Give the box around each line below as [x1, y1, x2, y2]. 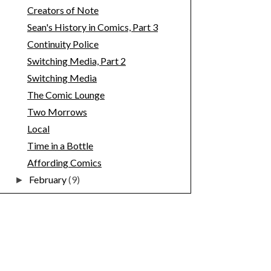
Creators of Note [27, 4, 99, 16]
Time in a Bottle [27, 140, 93, 152]
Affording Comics [27, 157, 102, 169]
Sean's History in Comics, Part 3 [27, 21, 158, 33]
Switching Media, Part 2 [27, 55, 126, 67]
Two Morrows [27, 106, 87, 118]
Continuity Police [27, 38, 99, 50]
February [29, 174, 69, 186]
